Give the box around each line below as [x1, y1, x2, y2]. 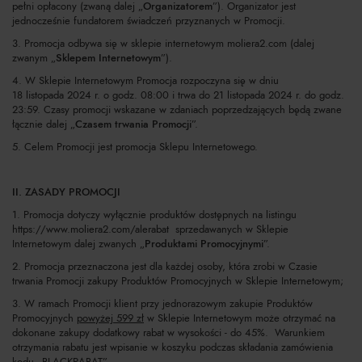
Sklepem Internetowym [56, 50, 161, 66]
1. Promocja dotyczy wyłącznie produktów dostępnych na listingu [12, 207, 297, 223]
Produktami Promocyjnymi [145, 236, 263, 252]
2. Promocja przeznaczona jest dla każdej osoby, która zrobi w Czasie [12, 259, 318, 275]
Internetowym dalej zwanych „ [12, 236, 145, 252]
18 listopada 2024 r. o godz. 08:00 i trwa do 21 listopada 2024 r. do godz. [12, 87, 344, 103]
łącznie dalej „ [12, 116, 75, 133]
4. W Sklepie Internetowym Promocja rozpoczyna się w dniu [12, 73, 279, 89]
